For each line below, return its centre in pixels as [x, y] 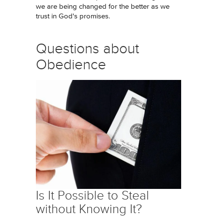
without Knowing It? [89, 209]
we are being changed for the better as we [103, 7]
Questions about [87, 49]
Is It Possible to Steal [93, 195]
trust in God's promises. [73, 16]
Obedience [71, 65]
